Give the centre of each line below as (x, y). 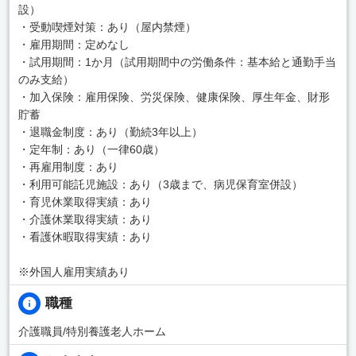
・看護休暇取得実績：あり (85, 236)
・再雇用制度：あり (68, 166)
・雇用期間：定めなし (74, 44)
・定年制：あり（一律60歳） (91, 149)
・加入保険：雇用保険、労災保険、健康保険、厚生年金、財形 (174, 97)
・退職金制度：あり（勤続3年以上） (110, 132)
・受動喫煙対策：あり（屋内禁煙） (107, 27)
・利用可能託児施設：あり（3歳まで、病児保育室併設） (160, 184)
